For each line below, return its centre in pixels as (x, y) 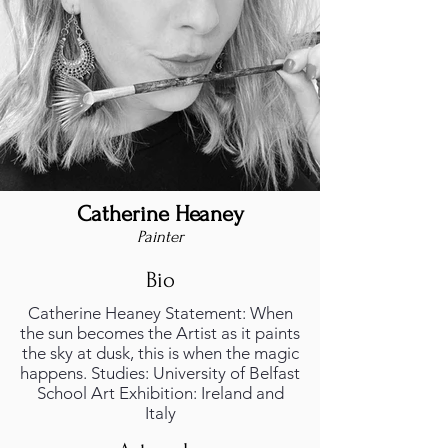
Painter (160, 236)
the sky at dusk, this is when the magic (160, 353)
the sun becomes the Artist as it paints (160, 333)
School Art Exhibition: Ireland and (160, 393)
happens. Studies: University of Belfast (160, 373)
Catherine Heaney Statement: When (160, 313)
